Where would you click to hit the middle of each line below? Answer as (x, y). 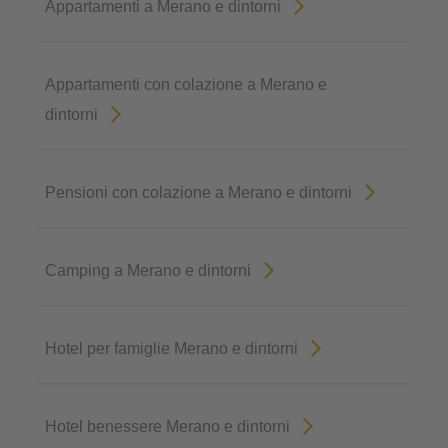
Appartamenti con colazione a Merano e (186, 85)
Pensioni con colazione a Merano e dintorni (199, 193)
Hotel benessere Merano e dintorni (168, 427)
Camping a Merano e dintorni (148, 271)
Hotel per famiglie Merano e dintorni (172, 349)
